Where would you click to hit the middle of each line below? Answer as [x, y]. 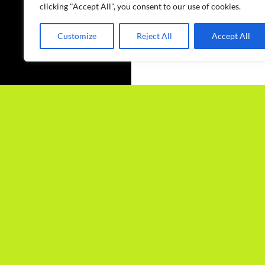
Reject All [154, 36]
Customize [77, 36]
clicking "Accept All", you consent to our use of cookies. [140, 6]
